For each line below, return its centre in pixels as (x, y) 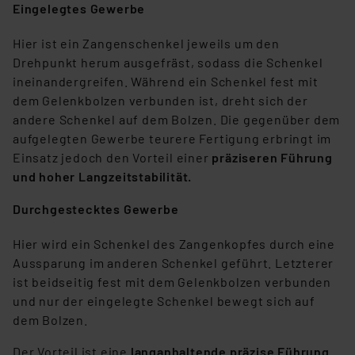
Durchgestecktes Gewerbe (96, 209)
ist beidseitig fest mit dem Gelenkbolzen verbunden (172, 282)
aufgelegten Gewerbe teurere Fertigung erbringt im (172, 139)
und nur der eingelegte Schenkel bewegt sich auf (164, 301)
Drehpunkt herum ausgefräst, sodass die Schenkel (168, 63)
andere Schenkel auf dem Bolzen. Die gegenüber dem (177, 120)
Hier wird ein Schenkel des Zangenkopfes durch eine (174, 244)
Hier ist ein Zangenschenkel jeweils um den (146, 44)
